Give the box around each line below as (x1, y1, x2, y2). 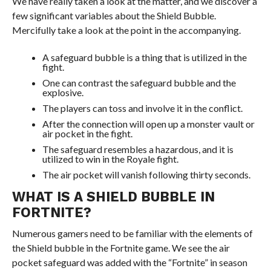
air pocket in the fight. (42, 128, 132, 139)
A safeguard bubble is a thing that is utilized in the (42, 51, 247, 63)
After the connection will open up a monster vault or (42, 118, 255, 129)
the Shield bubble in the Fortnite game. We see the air (11, 242, 230, 253)
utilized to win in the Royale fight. (42, 153, 178, 165)
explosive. (42, 87, 83, 98)
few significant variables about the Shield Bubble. (11, 10, 216, 21)
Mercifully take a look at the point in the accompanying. (11, 24, 241, 36)
